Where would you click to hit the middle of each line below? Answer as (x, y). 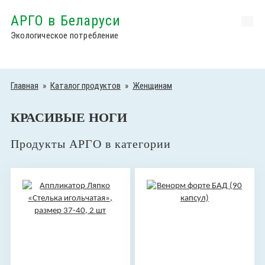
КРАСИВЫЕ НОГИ (69, 117)
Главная (24, 86)
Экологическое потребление (64, 35)
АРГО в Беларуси (66, 21)
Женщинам (152, 86)
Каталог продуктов (85, 86)
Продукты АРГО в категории (91, 144)
